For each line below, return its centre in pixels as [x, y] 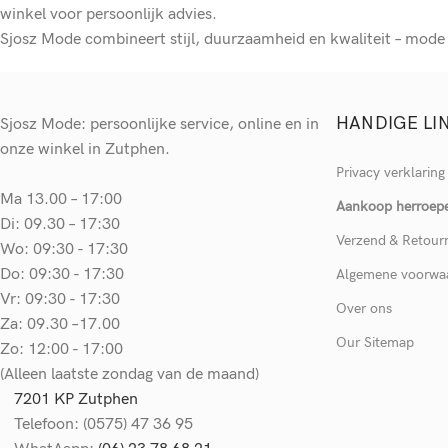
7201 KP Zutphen [76, 399]
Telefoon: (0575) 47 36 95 [103, 424]
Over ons [364, 308]
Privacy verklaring [390, 172]
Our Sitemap [375, 342]
